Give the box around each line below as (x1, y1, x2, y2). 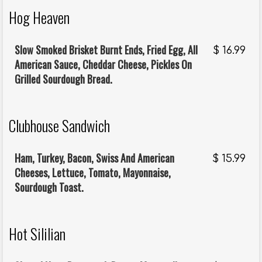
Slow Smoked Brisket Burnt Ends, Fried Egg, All (15, 42, 198, 58)
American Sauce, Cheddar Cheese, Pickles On (15, 57, 192, 73)
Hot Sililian (9, 223, 65, 245)
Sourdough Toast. (15, 180, 84, 195)
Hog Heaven (9, 6, 70, 29)
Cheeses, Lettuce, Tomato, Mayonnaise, (15, 165, 171, 181)
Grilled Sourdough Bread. (15, 71, 112, 87)
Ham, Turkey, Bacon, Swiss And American (15, 150, 174, 166)
